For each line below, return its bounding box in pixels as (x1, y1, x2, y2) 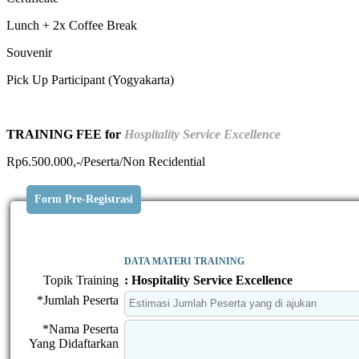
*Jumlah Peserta (37, 292, 119, 307)
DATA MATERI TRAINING (124, 255, 244, 267)
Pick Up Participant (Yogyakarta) (6, 72, 174, 87)
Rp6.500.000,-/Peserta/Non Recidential (6, 154, 205, 168)
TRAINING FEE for (6, 127, 124, 141)
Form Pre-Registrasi (34, 192, 133, 205)
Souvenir (6, 45, 52, 59)
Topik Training (43, 272, 119, 287)
